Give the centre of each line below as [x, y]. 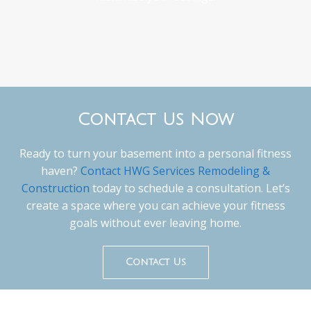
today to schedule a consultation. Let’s [190, 188]
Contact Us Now [155, 120]
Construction [55, 188]
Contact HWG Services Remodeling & [175, 171]
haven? [59, 171]
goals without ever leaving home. [155, 223]
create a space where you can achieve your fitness [155, 206]
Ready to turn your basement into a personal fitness [155, 154]
